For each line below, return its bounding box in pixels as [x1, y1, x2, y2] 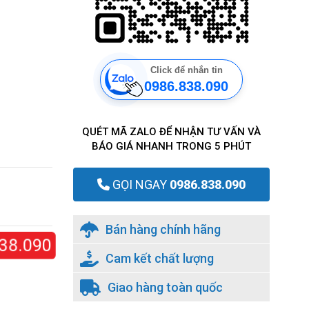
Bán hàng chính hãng [106, 222, 221, 237]
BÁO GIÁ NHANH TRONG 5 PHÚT [92, 140, 251, 152]
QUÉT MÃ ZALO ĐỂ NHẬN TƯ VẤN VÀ [82, 126, 261, 138]
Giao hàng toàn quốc [108, 280, 223, 295]
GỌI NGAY [110, 177, 167, 192]
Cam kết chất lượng [106, 251, 214, 266]
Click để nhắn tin [150, 64, 223, 75]
